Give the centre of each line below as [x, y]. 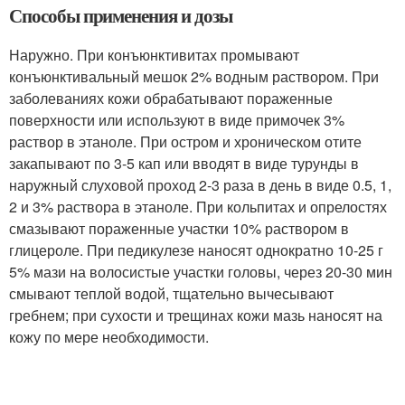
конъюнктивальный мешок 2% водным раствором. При [194, 76]
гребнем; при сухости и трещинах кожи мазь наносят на [196, 315]
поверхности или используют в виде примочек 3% [177, 120]
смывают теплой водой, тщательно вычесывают [171, 293]
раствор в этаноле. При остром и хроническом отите [185, 141]
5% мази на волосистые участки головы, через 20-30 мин [201, 272]
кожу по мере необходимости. [109, 337]
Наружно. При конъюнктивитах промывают [154, 55]
